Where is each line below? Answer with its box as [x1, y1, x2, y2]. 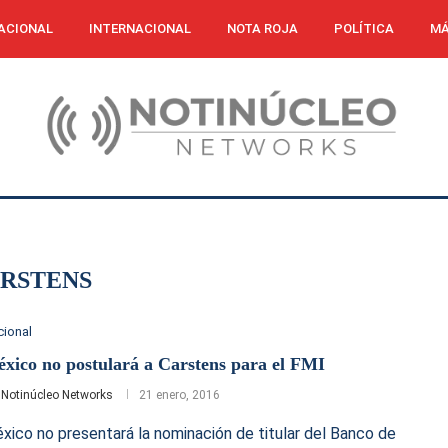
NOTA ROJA [226, 21, 298, 36]
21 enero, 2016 [138, 388, 220, 402]
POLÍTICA [333, 21, 394, 36]
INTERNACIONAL [88, 21, 191, 36]
